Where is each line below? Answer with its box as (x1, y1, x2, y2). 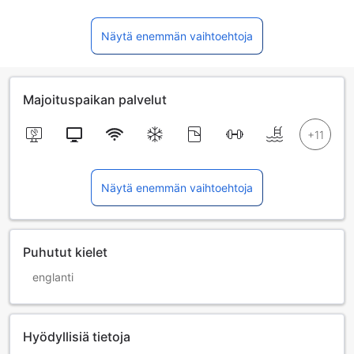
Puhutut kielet (23, 243, 107, 260)
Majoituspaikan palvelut (23, 91, 167, 107)
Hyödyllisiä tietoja (23, 328, 130, 345)
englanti (32, 269, 73, 284)
